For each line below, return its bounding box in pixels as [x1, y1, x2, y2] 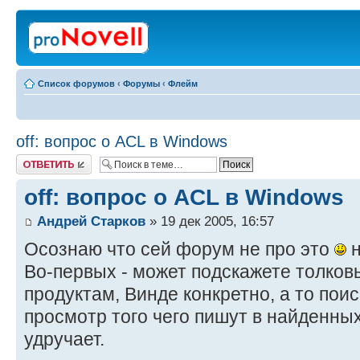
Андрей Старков [37, 213, 145, 230]
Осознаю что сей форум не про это [24, 239, 334, 260]
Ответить [16, 154, 55, 164]
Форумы [123, 79, 160, 88]
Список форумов [38, 79, 115, 88]
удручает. [24, 329, 104, 350]
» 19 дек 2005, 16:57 [145, 213, 274, 230]
